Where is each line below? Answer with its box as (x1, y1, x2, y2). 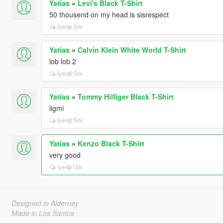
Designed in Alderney (11, 198, 79, 208)
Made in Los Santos (11, 208, 74, 218)
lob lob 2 (49, 56, 76, 66)
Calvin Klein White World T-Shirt (77, 44, 186, 55)
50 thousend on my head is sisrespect (49, 9, 169, 19)
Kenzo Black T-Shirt (77, 138, 144, 148)
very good (49, 149, 81, 160)
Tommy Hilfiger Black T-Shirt (77, 91, 174, 102)
